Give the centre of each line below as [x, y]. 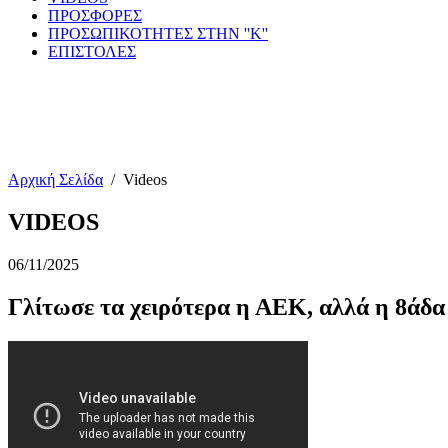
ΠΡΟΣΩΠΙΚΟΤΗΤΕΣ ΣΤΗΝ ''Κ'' [158, 33]
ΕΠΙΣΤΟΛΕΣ [92, 51]
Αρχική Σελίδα [55, 179]
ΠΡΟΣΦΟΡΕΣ [95, 15]
